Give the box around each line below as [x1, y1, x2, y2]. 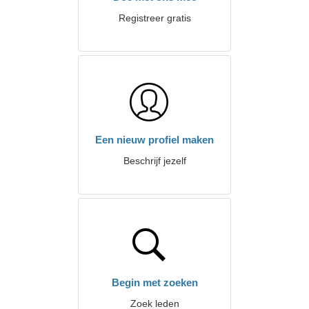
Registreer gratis [118, 12, 191, 23]
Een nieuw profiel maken [95, 134, 214, 146]
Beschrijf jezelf [123, 155, 186, 166]
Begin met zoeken [111, 277, 198, 288]
